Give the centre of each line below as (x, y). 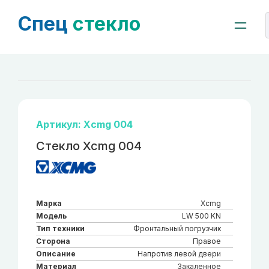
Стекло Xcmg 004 (89, 146)
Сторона (53, 241)
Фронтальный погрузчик (177, 228)
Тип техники (60, 228)
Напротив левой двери (179, 254)
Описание (56, 254)
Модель (51, 216)
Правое (207, 241)
